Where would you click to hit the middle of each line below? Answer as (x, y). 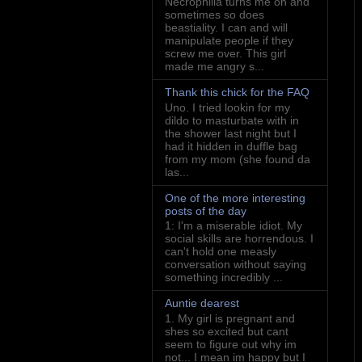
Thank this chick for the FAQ (237, 92)
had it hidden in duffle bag (231, 146)
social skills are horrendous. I (239, 239)
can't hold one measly (221, 252)
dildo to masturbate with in (232, 120)
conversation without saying (236, 265)
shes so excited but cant (227, 332)
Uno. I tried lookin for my (227, 107)
